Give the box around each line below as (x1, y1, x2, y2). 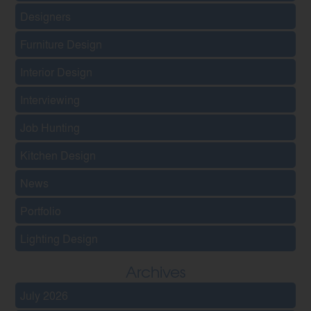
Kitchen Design (20, 147, 96, 164)
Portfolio (20, 203, 62, 219)
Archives (125, 260, 186, 283)
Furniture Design (20, 36, 103, 53)
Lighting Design (20, 230, 99, 247)
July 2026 (20, 287, 69, 304)
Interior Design (20, 64, 93, 81)
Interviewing (20, 92, 81, 108)
